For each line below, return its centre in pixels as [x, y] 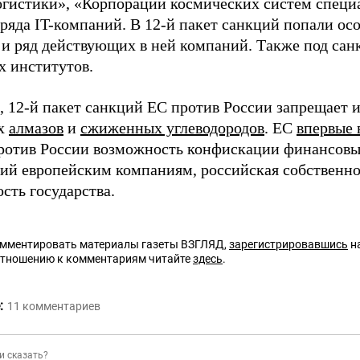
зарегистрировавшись [288, 245]
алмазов [36, 128]
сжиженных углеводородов [172, 128]
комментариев [61, 307]
